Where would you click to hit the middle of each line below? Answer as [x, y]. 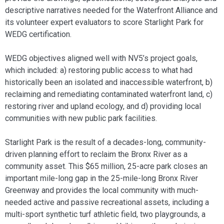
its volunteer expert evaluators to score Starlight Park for [104, 22]
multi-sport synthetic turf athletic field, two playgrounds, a [105, 214]
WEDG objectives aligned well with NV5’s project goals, [101, 58]
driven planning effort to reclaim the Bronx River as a [96, 154]
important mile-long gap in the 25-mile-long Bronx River [101, 178]
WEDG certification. [38, 34]
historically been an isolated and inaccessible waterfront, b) [109, 82]
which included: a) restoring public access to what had [99, 70]
